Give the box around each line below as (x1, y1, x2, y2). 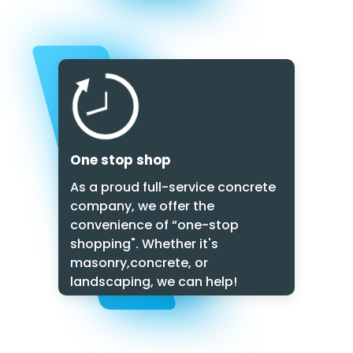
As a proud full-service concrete (70, 178, 276, 197)
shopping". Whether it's (70, 235, 218, 254)
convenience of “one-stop (70, 216, 239, 235)
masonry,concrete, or (70, 254, 208, 273)
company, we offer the (70, 197, 214, 216)
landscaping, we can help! (70, 273, 237, 292)
